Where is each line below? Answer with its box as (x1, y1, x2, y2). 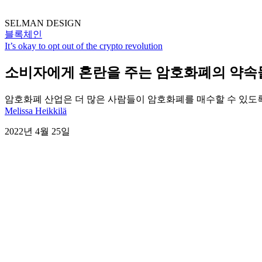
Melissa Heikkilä (5, 105, 67, 116)
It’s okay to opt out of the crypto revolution (5, 41, 163, 51)
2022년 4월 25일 (5, 126, 70, 136)
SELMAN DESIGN (5, 18, 81, 28)
